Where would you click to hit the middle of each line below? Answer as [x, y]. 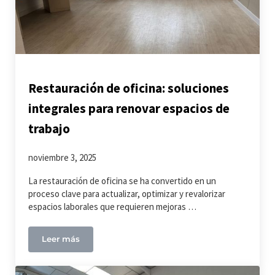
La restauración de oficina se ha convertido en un [122, 181]
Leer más [61, 239]
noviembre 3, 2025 [63, 158]
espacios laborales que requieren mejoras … [113, 207]
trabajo [49, 128]
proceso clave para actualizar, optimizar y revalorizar [127, 194]
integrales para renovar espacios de [129, 108]
